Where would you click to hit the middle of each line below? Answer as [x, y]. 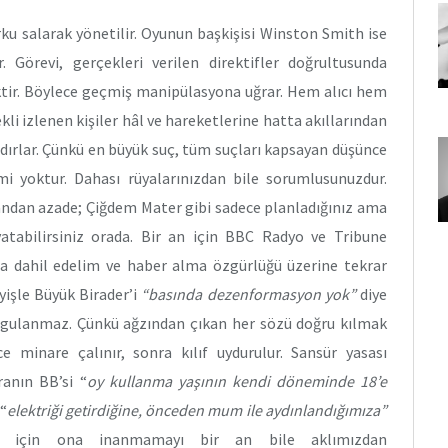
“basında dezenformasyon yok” [250, 293]
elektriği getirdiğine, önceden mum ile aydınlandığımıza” [197, 409]
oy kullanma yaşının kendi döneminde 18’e [237, 380]
